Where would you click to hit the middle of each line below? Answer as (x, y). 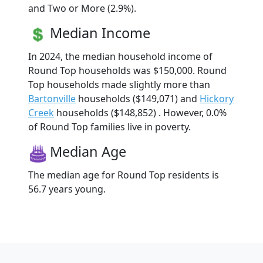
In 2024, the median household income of (120, 56)
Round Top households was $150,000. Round (127, 70)
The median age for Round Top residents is (124, 175)
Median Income (100, 33)
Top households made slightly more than (119, 84)
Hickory (217, 98)
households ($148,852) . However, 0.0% (140, 112)
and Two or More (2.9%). (82, 8)
